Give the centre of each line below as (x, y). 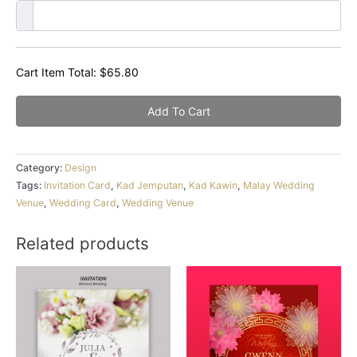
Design (80, 167)
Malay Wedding (279, 185)
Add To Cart (178, 111)
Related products (82, 244)
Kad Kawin (213, 185)
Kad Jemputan (150, 185)
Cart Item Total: (58, 72)
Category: (40, 167)
